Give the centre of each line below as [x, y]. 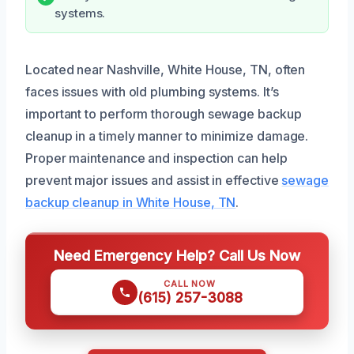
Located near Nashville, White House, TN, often [166, 69]
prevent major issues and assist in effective [154, 180]
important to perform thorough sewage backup [164, 113]
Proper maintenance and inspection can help [156, 158]
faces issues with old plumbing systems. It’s [152, 91]
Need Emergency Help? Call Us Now [177, 255]
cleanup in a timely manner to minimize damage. [167, 136]
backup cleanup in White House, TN [131, 202]
